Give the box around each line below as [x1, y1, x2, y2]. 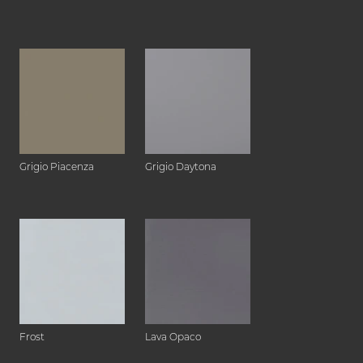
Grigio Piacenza [19, 160, 94, 173]
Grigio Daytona [145, 160, 216, 173]
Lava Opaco [145, 331, 201, 344]
